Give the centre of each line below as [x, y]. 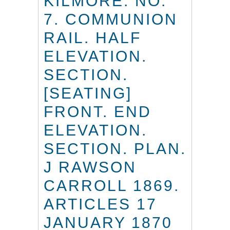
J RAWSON [90, 167]
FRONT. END [98, 112]
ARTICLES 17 [100, 204]
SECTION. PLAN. [115, 149]
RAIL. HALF [92, 38]
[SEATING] [88, 93]
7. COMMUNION [111, 20]
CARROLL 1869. [112, 186]
